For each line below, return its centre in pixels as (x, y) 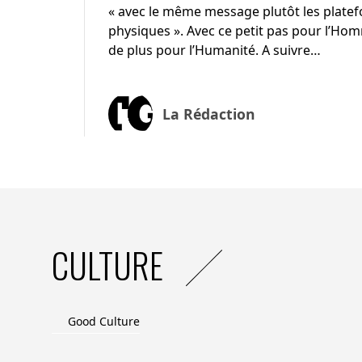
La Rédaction (208, 114)
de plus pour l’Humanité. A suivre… (214, 50)
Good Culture (104, 321)
